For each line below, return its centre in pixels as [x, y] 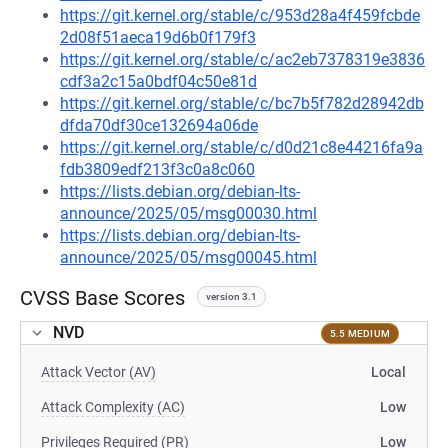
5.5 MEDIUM [359, 333]
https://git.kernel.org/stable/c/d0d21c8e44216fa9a [241, 147]
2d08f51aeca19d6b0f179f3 [158, 37]
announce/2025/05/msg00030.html [188, 213]
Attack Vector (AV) [98, 372]
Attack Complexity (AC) [113, 407]
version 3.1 [231, 296]
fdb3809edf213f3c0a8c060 [157, 169]
